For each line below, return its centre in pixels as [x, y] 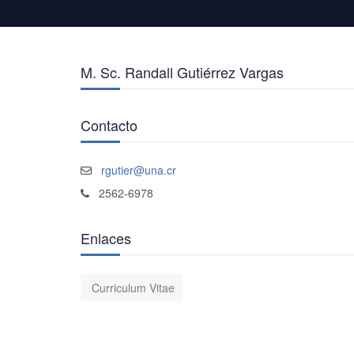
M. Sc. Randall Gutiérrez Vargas [182, 72]
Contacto [109, 125]
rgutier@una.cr [139, 170]
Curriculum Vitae [133, 288]
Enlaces [106, 238]
